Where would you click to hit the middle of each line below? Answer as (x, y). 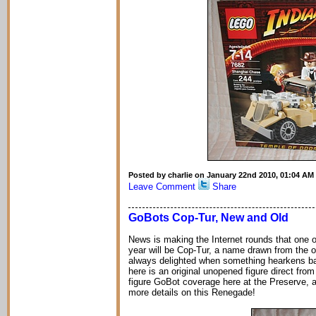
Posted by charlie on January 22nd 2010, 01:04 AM (221, 175)
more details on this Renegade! (192, 292)
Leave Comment (162, 187)
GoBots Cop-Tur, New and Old (208, 218)
